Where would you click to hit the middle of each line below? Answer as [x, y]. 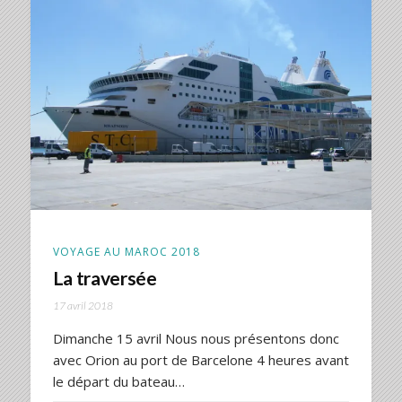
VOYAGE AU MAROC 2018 [126, 251]
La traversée [105, 277]
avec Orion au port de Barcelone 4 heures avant [201, 359]
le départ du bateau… [118, 381]
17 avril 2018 [83, 305]
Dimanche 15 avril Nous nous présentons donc [196, 338]
